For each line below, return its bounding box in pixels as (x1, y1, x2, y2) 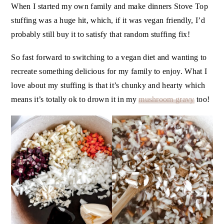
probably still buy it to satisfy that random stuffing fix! (11, 30, 190, 39)
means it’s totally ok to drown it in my (11, 95, 139, 104)
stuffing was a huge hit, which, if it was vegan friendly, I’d (11, 16, 205, 25)
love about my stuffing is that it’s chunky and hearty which (11, 81, 205, 90)
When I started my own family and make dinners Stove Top (11, 2, 208, 11)
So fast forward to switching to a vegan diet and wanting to (11, 53, 207, 62)
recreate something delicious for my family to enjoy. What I (11, 67, 207, 76)
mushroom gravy (138, 95, 194, 104)
